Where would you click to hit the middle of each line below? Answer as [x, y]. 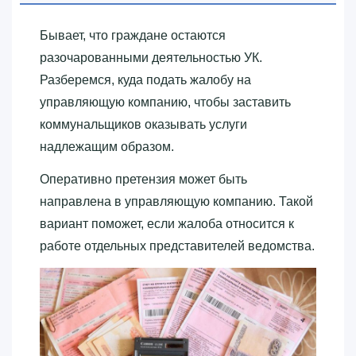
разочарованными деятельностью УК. [151, 57]
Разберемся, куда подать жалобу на [145, 79]
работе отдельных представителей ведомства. [177, 246]
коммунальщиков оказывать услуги [143, 124]
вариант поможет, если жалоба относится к [167, 223]
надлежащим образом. [107, 146]
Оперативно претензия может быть [143, 179]
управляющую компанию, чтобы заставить [165, 102]
